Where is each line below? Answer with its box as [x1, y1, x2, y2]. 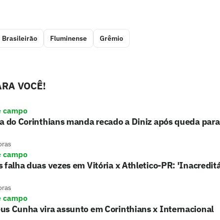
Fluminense [50, 34, 87, 43]
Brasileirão [2, 34, 37, 43]
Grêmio [100, 34, 123, 43]
